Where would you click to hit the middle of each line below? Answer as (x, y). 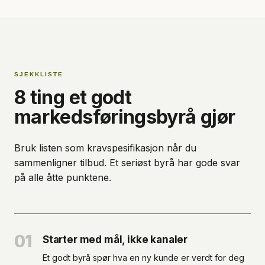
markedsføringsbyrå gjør (125, 117)
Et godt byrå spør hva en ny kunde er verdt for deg (143, 258)
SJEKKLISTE (39, 74)
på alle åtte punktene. (63, 177)
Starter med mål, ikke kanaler (115, 240)
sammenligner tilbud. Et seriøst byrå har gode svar (127, 163)
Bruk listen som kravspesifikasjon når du (105, 148)
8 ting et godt (73, 97)
